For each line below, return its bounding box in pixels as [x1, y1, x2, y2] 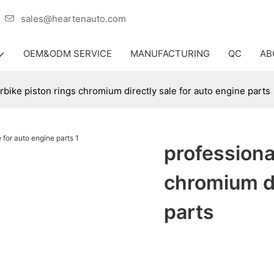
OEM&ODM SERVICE [23, 48, 112, 59]
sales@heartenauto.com [21, 12, 126, 24]
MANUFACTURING [130, 48, 210, 59]
